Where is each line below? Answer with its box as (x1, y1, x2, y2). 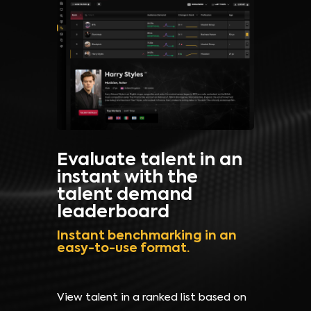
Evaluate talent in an (57, 152, 242, 170)
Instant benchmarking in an (57, 230, 237, 243)
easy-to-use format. (57, 242, 190, 255)
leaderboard (57, 204, 169, 222)
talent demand (57, 187, 192, 205)
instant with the (57, 169, 198, 187)
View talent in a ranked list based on (57, 292, 246, 303)
